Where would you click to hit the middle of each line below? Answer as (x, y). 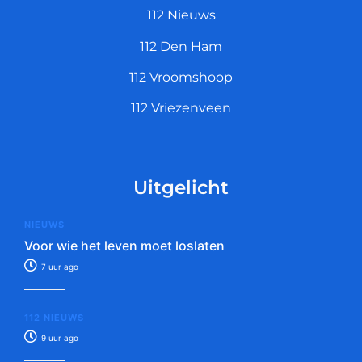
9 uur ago (59, 337)
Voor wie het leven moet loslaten (124, 245)
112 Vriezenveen (181, 108)
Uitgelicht (181, 187)
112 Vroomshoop (181, 77)
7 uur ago (59, 266)
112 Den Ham (181, 46)
